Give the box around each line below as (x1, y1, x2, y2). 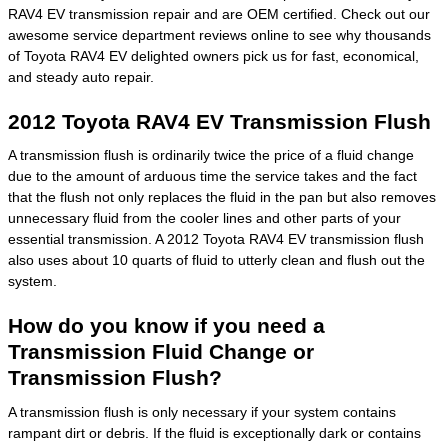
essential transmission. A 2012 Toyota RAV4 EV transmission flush (8, 231, 424, 247)
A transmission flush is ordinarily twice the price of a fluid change (8, 147, 414, 163)
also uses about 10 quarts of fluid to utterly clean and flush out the (8, 252, 425, 268)
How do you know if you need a (8, 314, 325, 337)
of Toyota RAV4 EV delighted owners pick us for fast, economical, (8, 47, 419, 64)
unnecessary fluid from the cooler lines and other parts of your (8, 210, 401, 226)
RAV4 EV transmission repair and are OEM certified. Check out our (8, 5, 430, 22)
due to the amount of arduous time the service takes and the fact (8, 168, 417, 184)
